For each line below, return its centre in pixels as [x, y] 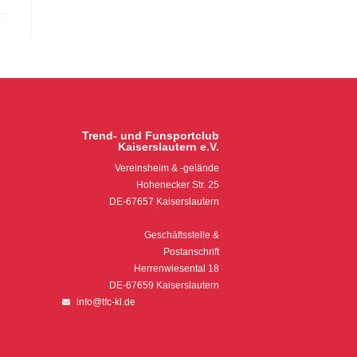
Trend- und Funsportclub [150, 135]
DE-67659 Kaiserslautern [164, 285]
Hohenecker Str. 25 [177, 184]
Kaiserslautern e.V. [168, 146]
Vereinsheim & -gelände [167, 168]
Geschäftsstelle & [181, 235]
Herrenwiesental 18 [176, 268]
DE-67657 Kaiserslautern [164, 201]
